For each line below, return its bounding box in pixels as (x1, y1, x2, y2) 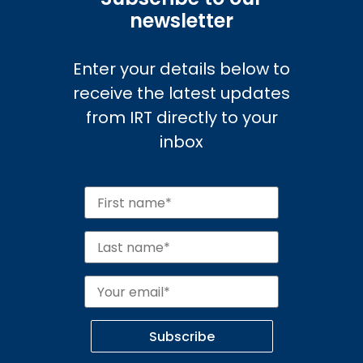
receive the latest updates (73, 81, 290, 105)
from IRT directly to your (85, 105, 278, 129)
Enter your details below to (73, 57, 290, 80)
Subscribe (148, 327, 215, 346)
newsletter (130, 6, 233, 34)
